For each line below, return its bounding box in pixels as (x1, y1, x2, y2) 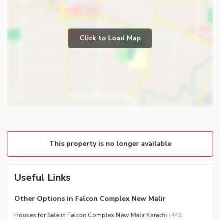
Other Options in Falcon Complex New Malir (14, 194, 165, 204)
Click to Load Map (79, 33, 141, 43)
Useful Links (14, 171, 71, 185)
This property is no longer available (49, 139, 171, 149)
